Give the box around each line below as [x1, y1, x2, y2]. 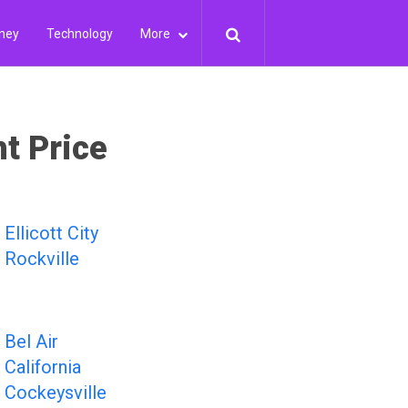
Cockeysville [5, 382, 107, 403]
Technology [46, 26, 113, 41]
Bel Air [5, 331, 58, 352]
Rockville [5, 248, 79, 270]
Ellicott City [5, 222, 98, 244]
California [5, 356, 81, 378]
